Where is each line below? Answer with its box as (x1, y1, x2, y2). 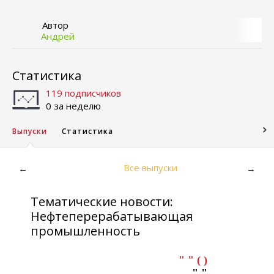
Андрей (41, 30, 75, 42)
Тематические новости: (31, 193, 173, 210)
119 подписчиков (46, 87, 121, 99)
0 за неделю (46, 100, 101, 112)
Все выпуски (124, 161, 177, 174)
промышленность (31, 223, 140, 239)
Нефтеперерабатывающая (31, 208, 193, 224)
